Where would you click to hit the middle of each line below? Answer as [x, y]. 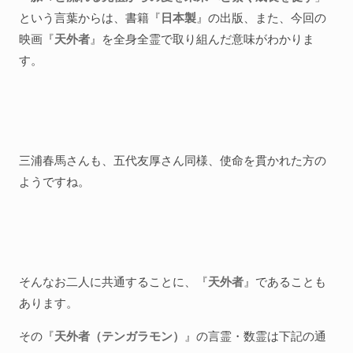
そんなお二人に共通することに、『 [113, 281]
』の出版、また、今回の [261, 17]
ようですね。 [54, 181]
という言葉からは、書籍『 [90, 17]
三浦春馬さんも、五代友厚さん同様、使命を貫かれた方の [173, 160]
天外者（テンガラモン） [119, 336]
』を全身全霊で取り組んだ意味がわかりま [202, 39]
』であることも [285, 281]
